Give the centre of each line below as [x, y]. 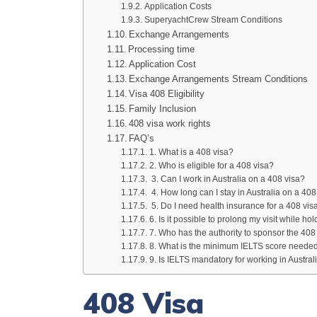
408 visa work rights [170, 123]
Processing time [162, 49]
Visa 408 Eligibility [167, 94]
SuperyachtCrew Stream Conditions [213, 19]
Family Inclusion [163, 109]
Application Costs [178, 6]
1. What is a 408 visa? [191, 152]
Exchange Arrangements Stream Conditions [219, 79]
